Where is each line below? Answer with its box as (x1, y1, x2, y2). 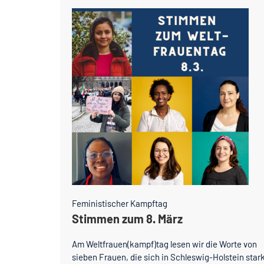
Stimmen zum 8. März (72, 211, 183, 226)
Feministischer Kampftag (72, 197, 167, 209)
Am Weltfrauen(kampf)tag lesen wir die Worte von (72, 238, 257, 249)
